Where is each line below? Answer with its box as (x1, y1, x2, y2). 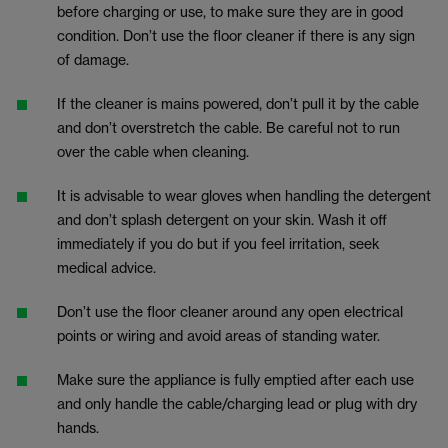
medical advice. (57, 259, 163, 276)
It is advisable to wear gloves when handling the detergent (57, 187, 431, 204)
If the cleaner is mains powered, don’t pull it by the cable (57, 95, 419, 112)
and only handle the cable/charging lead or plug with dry (57, 395, 417, 412)
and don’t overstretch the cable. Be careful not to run (57, 119, 400, 136)
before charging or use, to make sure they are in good (57, 3, 403, 20)
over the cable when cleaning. (57, 143, 252, 160)
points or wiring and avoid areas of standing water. (57, 327, 383, 344)
